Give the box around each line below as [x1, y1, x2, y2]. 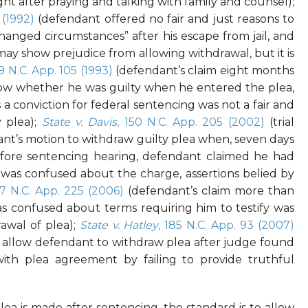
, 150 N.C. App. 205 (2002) [117, 115, 265, 129]
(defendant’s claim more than [124, 184, 295, 198]
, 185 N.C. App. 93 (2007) [158, 219, 295, 232]
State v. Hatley [79, 219, 159, 232]
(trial [264, 115, 295, 129]
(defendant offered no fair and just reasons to [34, 12, 294, 26]
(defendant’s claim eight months [112, 64, 295, 78]
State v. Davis [41, 115, 118, 129]
